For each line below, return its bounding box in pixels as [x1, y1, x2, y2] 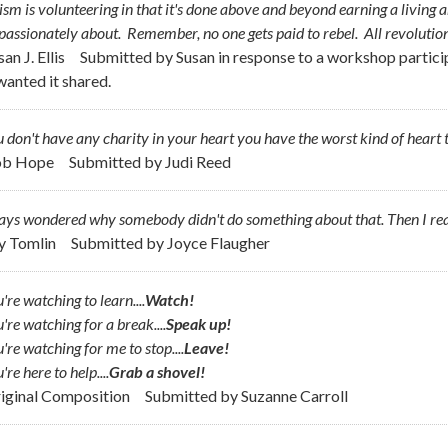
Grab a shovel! [109, 361, 205, 381]
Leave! [184, 337, 229, 357]
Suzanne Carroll [241, 385, 348, 405]
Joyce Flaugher [167, 232, 270, 252]
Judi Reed [165, 151, 231, 171]
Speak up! [166, 313, 231, 333]
